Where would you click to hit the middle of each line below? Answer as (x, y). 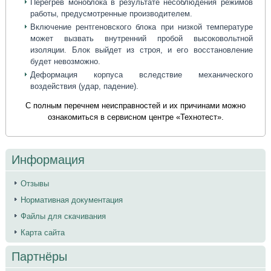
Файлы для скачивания (64, 217)
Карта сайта (43, 233)
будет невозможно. (66, 62)
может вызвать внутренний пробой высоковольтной (142, 39)
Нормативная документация (72, 200)
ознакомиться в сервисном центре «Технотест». (135, 117)
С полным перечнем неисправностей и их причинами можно (135, 106)
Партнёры (40, 257)
